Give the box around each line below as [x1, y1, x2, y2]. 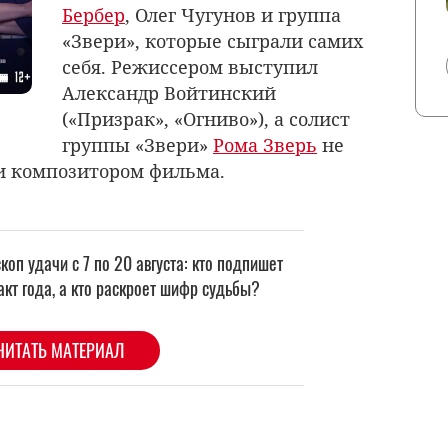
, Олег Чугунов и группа [125, 2, 341, 27]
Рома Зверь [213, 132, 317, 157]
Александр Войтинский [62, 80, 276, 105]
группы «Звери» [62, 132, 213, 157]
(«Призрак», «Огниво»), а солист [62, 106, 350, 131]
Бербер [62, 2, 125, 27]
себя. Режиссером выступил [62, 54, 318, 79]
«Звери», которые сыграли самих [62, 28, 363, 53]
